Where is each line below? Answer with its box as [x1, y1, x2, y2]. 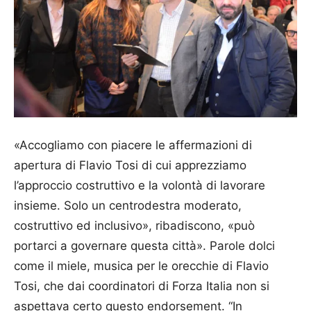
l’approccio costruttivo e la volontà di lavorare [14, 178, 265, 192]
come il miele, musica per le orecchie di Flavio [14, 258, 269, 273]
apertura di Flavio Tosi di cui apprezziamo [14, 158, 246, 172]
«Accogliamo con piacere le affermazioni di [14, 137, 252, 152]
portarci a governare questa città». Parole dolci [14, 238, 275, 253]
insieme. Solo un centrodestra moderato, [14, 198, 242, 212]
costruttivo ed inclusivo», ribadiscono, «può [14, 218, 255, 233]
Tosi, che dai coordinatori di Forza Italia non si [14, 278, 269, 293]
